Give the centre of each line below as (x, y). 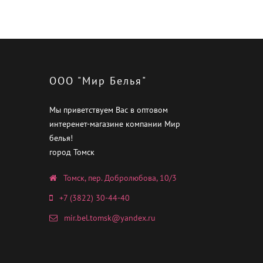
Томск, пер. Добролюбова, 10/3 (120, 178)
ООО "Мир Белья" (98, 81)
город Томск (72, 152)
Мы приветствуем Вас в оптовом (108, 110)
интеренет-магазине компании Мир (114, 124)
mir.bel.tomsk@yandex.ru (109, 218)
